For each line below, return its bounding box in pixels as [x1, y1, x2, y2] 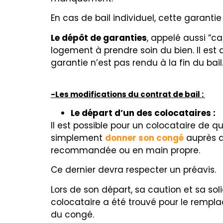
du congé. [51, 208, 97, 221]
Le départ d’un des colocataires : [71, 107, 218, 119]
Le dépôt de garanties [51, 31, 147, 44]
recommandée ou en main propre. [51, 144, 203, 157]
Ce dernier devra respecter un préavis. [51, 164, 219, 176]
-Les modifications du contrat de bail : [51, 89, 205, 100]
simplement [51, 132, 105, 144]
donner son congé [105, 132, 184, 144]
